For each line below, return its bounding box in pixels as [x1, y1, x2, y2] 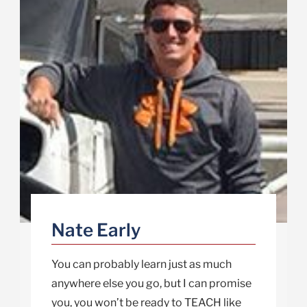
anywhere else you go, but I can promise [51, 277, 251, 291]
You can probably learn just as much [51, 258, 232, 271]
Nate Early [51, 219, 140, 241]
